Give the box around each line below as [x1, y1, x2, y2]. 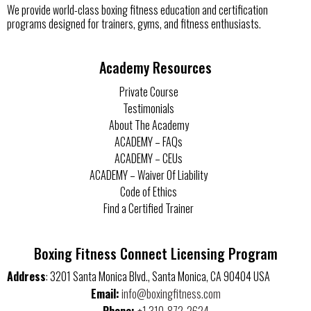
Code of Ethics [120, 183, 177, 200]
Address [7, 267, 46, 285]
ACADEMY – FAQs [115, 133, 183, 150]
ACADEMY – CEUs [115, 149, 183, 167]
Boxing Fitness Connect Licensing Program [33, 242, 278, 264]
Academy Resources [99, 56, 212, 78]
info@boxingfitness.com [121, 285, 221, 302]
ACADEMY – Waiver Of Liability [90, 166, 208, 183]
